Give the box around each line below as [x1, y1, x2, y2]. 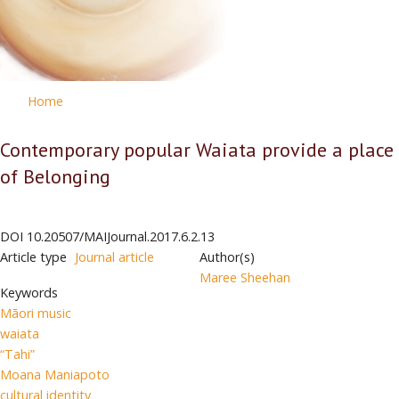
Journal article [75, 248, 154, 265]
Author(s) [199, 248, 255, 265]
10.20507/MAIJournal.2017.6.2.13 [27, 227, 215, 245]
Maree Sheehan [199, 268, 290, 286]
